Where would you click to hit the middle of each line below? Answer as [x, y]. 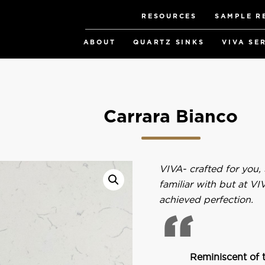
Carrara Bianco [171, 117]
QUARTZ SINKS [169, 42]
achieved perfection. [206, 199]
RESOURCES [169, 16]
